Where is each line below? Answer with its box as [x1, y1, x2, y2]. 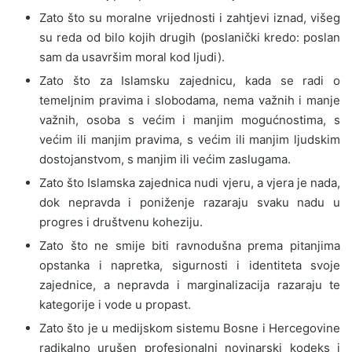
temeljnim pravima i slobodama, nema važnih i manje [39, 92, 340, 108]
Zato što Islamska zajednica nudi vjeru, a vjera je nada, [39, 174, 340, 190]
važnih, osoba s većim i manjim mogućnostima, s [39, 112, 340, 127]
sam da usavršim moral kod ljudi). [39, 49, 225, 64]
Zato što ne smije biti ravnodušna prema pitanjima [39, 237, 340, 253]
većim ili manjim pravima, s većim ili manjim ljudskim [39, 131, 340, 147]
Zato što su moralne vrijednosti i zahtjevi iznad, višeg [39, 9, 340, 25]
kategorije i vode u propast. [39, 296, 191, 312]
